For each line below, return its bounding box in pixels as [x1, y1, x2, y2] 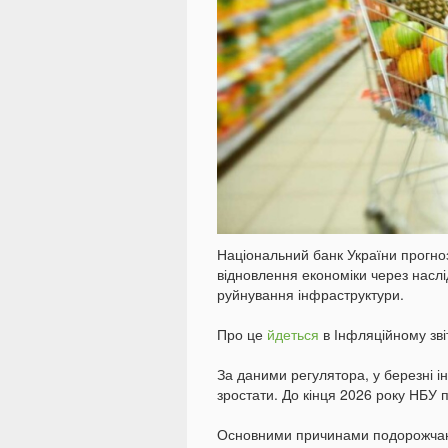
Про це [217, 324, 267, 345]
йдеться [267, 324, 323, 345]
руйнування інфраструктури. [217, 284, 404, 305]
